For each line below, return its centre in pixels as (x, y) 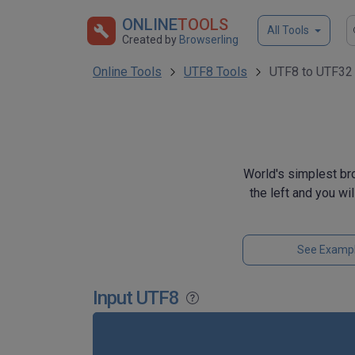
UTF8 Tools (216, 72)
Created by (151, 40)
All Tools (288, 30)
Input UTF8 (136, 298)
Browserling (209, 40)
